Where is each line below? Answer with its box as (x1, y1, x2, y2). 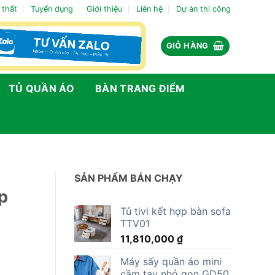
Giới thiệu (87, 4, 123, 14)
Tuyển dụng (30, 4, 73, 14)
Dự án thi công (176, 4, 231, 14)
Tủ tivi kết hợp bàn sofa (120, 204, 231, 217)
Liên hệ (136, 4, 163, 14)
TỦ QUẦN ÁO (8, 82, 74, 95)
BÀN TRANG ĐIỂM (95, 82, 185, 95)
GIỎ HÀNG (166, 41, 209, 50)
